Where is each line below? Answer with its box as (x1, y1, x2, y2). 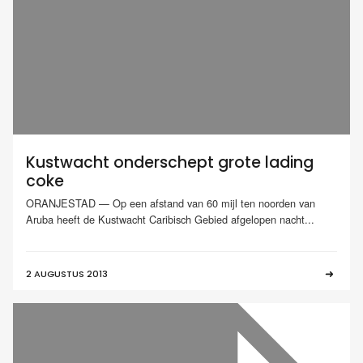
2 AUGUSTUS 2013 (26, 267, 108, 281)
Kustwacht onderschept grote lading (26, 151, 314, 173)
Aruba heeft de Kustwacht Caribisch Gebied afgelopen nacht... (26, 211, 314, 228)
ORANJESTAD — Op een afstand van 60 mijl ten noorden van (26, 195, 315, 211)
